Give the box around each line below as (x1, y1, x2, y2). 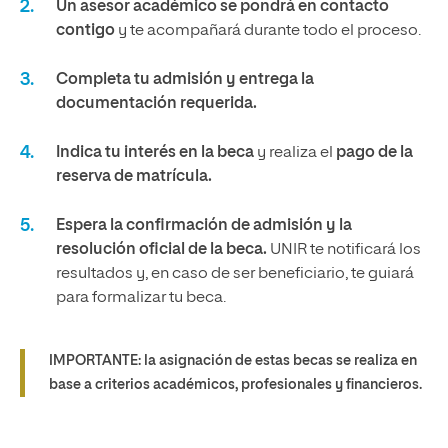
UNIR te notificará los (267, 241, 421, 258)
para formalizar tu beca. (56, 289, 226, 306)
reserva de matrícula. (56, 168, 212, 185)
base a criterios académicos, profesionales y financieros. (49, 377, 422, 392)
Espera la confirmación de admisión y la (56, 217, 352, 234)
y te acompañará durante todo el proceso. (115, 22, 421, 39)
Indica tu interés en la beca (56, 144, 254, 161)
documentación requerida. (56, 95, 257, 112)
